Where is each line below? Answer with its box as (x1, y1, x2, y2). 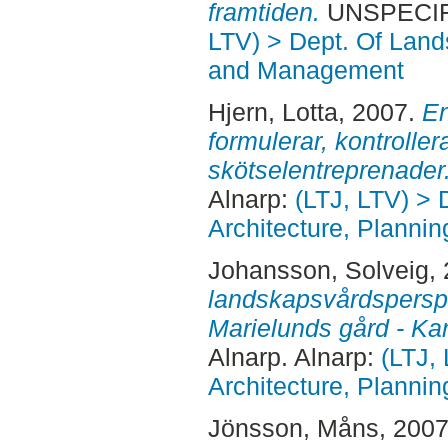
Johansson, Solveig (207, 255, 429, 284)
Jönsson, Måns (207, 413, 379, 442)
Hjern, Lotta (207, 98, 338, 127)
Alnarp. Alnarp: (207, 342, 381, 371)
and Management (207, 56, 404, 85)
